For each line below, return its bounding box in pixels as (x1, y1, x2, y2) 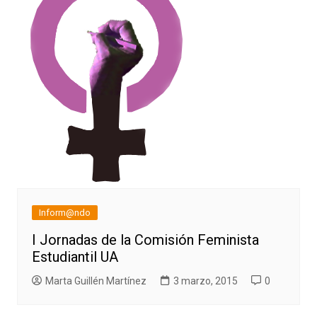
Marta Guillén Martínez (45, 275, 146, 287)
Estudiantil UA (31, 248, 118, 265)
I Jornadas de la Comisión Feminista (31, 231, 259, 248)
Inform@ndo (38, 207, 91, 218)
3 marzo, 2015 (173, 275, 238, 287)
